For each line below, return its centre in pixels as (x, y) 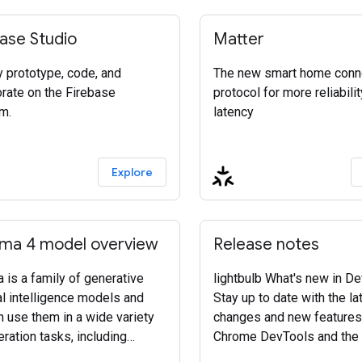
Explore (132, 172)
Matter (239, 39)
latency (234, 112)
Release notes (266, 244)
